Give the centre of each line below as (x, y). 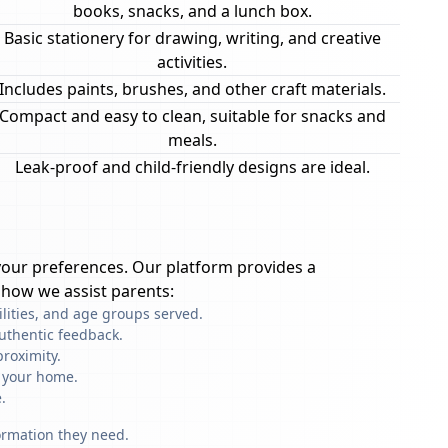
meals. (192, 140)
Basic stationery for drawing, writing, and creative (192, 38)
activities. (192, 62)
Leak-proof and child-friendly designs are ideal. (192, 167)
